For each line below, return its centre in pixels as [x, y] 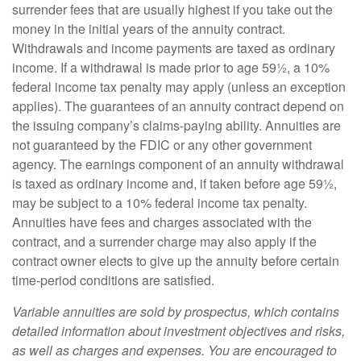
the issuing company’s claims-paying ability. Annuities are [176, 125]
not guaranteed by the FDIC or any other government [162, 145]
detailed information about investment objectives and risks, [178, 331]
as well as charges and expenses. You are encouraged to [174, 350]
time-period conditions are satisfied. [113, 280]
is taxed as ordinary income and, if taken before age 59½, [174, 183]
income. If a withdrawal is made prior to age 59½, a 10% [171, 67]
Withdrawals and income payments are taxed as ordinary [174, 48]
